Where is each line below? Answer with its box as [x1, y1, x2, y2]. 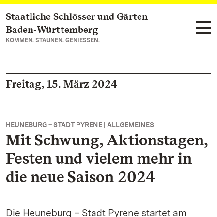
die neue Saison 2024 [6, 167, 155, 186]
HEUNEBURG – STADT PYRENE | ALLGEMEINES [6, 121, 154, 129]
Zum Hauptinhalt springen [17, 13, 113, 22]
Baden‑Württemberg [6, 24, 98, 35]
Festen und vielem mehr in [6, 149, 192, 168]
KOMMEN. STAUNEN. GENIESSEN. [6, 37, 100, 44]
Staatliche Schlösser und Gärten [6, 11, 148, 22]
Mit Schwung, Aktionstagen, [6, 130, 208, 149]
